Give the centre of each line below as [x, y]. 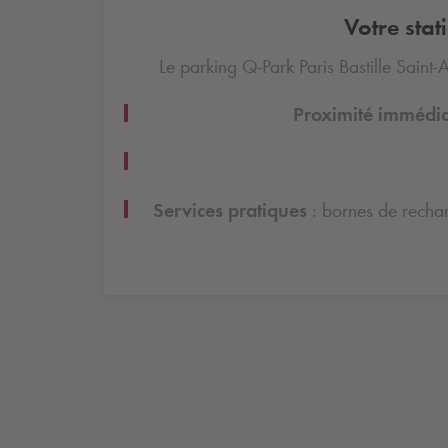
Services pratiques [232, 210]
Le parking [200, 66]
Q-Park [268, 66]
